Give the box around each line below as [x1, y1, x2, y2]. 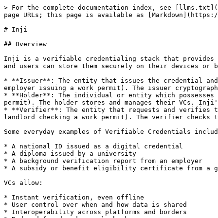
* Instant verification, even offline [4, 194, 144, 201]
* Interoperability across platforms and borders [4, 208, 187, 216]
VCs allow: [4, 179, 43, 186]
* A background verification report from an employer [4, 157, 202, 164]
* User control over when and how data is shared [4, 201, 187, 208]
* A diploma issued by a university [4, 150, 136, 157]
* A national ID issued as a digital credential [4, 143, 183, 150]
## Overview [4, 40, 47, 48]
